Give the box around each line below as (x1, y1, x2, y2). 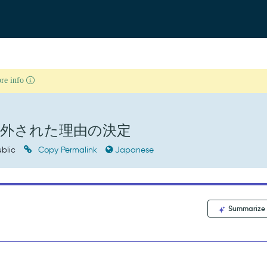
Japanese (115, 145, 154, 155)
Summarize (226, 204, 266, 213)
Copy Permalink (36, 145, 100, 155)
